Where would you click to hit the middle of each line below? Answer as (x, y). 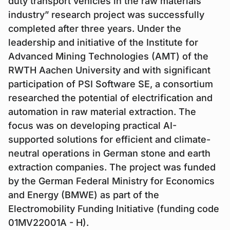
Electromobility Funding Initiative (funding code (114, 209)
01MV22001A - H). (49, 223)
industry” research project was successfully (106, 15)
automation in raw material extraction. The (102, 112)
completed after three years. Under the (95, 28)
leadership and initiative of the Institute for (103, 42)
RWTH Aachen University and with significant (109, 70)
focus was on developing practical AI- (92, 126)
